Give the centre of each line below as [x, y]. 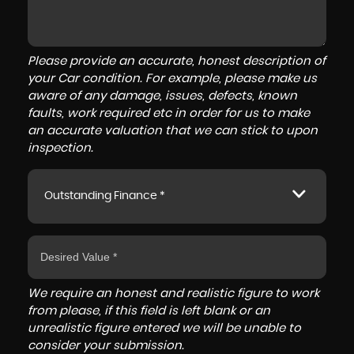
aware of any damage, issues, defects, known [162, 96]
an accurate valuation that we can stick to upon [173, 131]
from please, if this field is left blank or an [149, 311]
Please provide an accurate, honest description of [177, 61]
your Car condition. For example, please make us [172, 79]
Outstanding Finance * [105, 196]
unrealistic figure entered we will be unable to [164, 328]
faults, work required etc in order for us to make [169, 113]
